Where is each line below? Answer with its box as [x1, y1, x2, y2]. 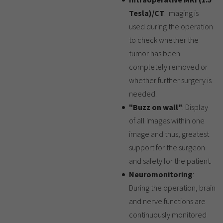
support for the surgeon [129, 142, 205, 153]
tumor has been [129, 48, 180, 59]
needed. [129, 89, 157, 99]
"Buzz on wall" [129, 102, 182, 112]
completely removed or [129, 62, 208, 72]
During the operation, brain [129, 183, 216, 193]
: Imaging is [164, 8, 199, 18]
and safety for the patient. [129, 156, 212, 166]
